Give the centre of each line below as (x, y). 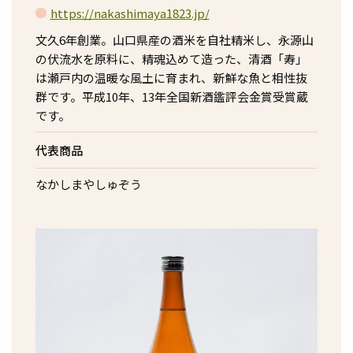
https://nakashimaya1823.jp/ (130, 13)
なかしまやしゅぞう (89, 184)
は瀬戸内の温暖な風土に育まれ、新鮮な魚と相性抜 (171, 78)
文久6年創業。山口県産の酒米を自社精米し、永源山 (175, 40)
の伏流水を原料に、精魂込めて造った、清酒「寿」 (171, 59)
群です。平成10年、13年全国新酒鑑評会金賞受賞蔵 (172, 97)
